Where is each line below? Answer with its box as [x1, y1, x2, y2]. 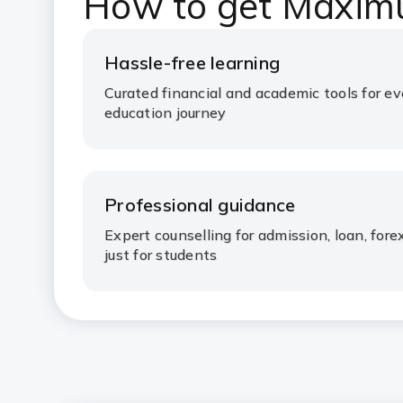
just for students [104, 246, 218, 264]
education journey [104, 103, 227, 121]
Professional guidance [104, 193, 296, 216]
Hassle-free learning [104, 51, 280, 74]
